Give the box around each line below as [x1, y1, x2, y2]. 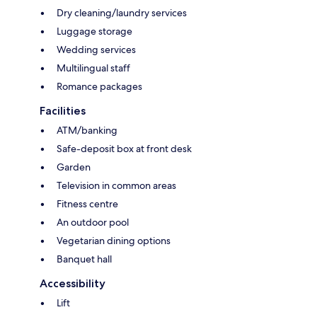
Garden [57, 160, 91, 173]
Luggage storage [57, 24, 132, 38]
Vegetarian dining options [57, 234, 171, 247]
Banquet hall [57, 252, 112, 265]
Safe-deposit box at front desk [57, 142, 192, 155]
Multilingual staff [57, 61, 130, 74]
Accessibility [40, 276, 105, 290]
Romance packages [57, 79, 142, 93]
